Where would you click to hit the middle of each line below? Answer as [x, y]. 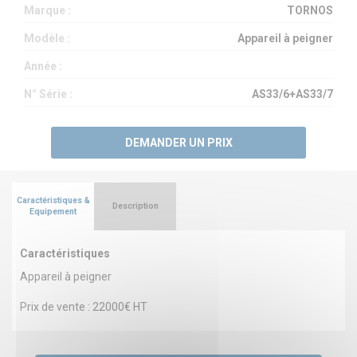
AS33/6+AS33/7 [292, 94]
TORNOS [310, 10]
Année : [43, 66]
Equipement [53, 211]
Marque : [47, 10]
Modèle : [47, 38]
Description [135, 206]
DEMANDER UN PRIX [178, 142]
